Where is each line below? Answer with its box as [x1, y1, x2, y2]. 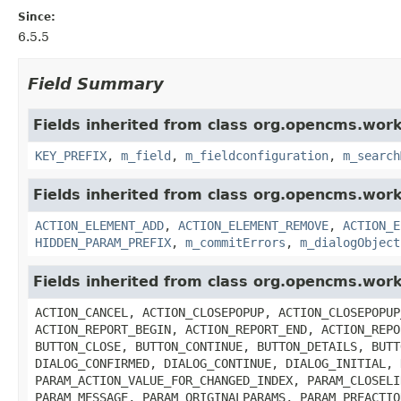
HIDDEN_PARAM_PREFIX [35, 235, 171, 250]
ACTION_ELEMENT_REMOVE [178, 218, 328, 233]
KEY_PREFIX [35, 148, 107, 163]
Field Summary [28, 73, 164, 93]
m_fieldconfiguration [185, 148, 328, 163]
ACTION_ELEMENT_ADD [35, 218, 164, 233]
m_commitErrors [185, 235, 286, 250]
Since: [18, 10, 55, 23]
